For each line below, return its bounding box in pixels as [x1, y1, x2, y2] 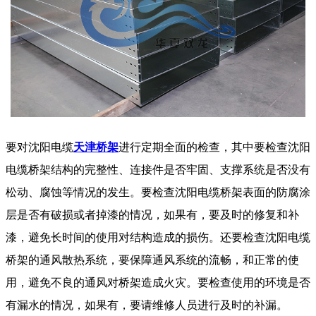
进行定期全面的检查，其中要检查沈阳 [119, 141, 310, 154]
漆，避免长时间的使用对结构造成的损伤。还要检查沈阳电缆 [6, 231, 310, 244]
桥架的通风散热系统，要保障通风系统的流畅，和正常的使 [6, 254, 299, 267]
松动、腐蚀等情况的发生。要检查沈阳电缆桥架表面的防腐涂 [6, 186, 310, 199]
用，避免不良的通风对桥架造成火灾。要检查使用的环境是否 [6, 276, 310, 289]
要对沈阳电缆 [6, 141, 73, 154]
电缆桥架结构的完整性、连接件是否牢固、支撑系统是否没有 [6, 164, 310, 176]
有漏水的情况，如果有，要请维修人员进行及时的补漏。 [6, 299, 288, 312]
